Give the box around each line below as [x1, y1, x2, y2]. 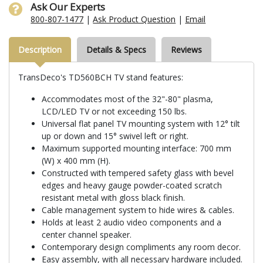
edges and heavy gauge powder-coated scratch [42, 179, 222, 191]
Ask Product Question [93, 13, 176, 25]
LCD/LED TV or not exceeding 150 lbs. [42, 105, 187, 117]
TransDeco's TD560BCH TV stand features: [18, 71, 183, 83]
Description [18, 43, 62, 55]
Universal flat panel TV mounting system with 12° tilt [42, 117, 240, 129]
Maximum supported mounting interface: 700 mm [42, 142, 231, 154]
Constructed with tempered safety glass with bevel [42, 167, 234, 178]
